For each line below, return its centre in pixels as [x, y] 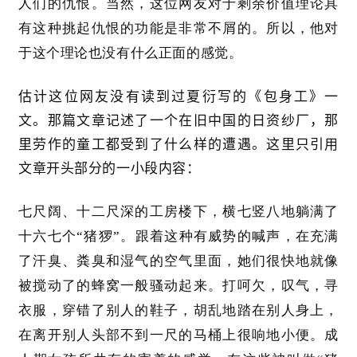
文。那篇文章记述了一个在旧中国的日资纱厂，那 [178, 121]
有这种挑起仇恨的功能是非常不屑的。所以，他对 [178, 29]
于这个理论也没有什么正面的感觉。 [131, 53]
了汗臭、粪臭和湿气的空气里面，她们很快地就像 [178, 261]
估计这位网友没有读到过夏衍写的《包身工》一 [178, 97]
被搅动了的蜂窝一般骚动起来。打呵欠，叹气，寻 [178, 286]
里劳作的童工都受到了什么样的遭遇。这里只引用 [178, 145]
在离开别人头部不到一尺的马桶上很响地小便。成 [178, 335]
